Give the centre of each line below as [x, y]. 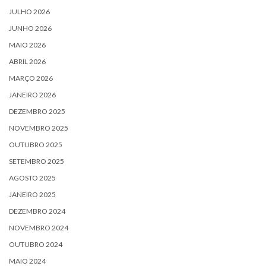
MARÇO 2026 [31, 78]
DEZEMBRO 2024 [37, 211]
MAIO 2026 [27, 45]
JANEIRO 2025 [32, 194]
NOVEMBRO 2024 [39, 227]
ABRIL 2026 [27, 61]
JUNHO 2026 [30, 28]
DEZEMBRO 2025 [37, 111]
